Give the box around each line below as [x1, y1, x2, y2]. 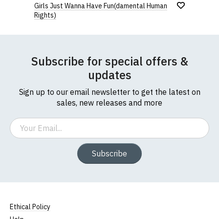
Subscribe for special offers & [31, 54, 188, 68]
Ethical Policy [10, 202, 50, 211]
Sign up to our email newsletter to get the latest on [19, 87, 200, 97]
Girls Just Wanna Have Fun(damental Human [34, 1, 167, 10]
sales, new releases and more [57, 98, 162, 108]
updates [88, 67, 131, 82]
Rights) [34, 11, 56, 20]
